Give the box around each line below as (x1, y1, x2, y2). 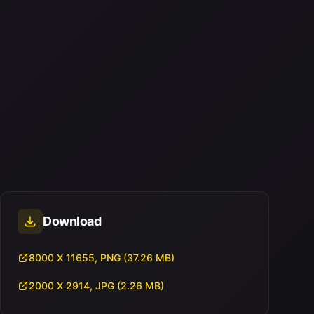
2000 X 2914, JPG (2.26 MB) (29, 280, 167, 292)
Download (43, 214, 102, 228)
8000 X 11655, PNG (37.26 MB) (29, 252, 177, 264)
